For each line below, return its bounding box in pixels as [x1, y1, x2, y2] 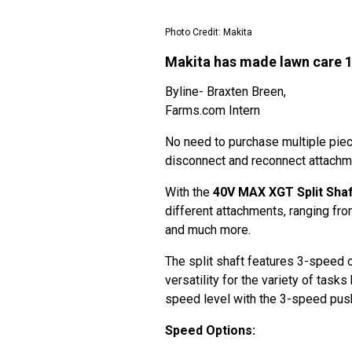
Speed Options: [165, 323, 258, 338]
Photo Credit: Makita [165, 27, 257, 38]
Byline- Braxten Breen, [165, 84, 286, 99]
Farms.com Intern [165, 103, 263, 118]
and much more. [165, 222, 254, 237]
